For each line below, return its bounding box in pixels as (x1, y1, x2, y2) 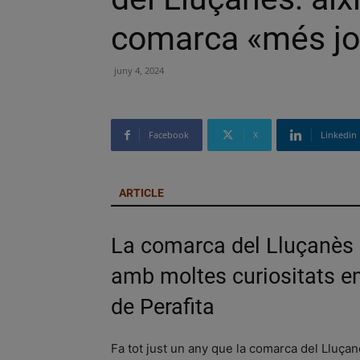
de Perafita (111, 294, 215, 320)
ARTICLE (119, 186, 164, 199)
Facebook (149, 129, 189, 141)
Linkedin (321, 129, 357, 141)
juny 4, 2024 (114, 64, 164, 76)
